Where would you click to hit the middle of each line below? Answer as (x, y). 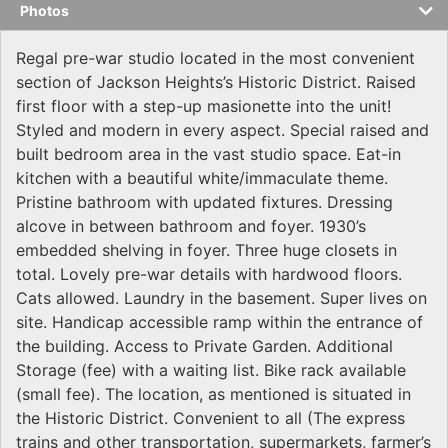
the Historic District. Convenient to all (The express (210, 418)
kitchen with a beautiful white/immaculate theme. (202, 178)
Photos (44, 11)
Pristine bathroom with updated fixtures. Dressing (204, 202)
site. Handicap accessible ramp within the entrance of (219, 322)
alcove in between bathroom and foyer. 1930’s (191, 226)
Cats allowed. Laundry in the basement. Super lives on (221, 298)
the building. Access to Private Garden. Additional (204, 346)
